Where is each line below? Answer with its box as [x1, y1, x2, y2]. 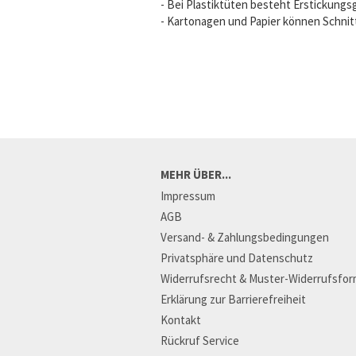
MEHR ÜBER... [161, 167, 231, 182]
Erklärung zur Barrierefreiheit [161, 292, 306, 307]
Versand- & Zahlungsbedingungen [161, 230, 329, 245]
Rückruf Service [161, 333, 239, 348]
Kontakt [161, 312, 201, 327]
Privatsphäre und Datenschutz [161, 250, 313, 265]
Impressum [161, 188, 215, 203]
